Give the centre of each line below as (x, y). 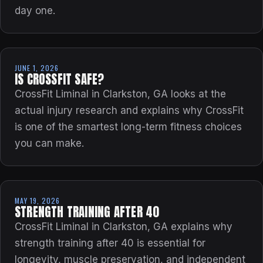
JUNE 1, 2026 (37, 68)
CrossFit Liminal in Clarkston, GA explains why (124, 227)
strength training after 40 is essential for (110, 243)
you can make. (49, 144)
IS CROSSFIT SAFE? (60, 80)
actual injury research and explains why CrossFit (129, 111)
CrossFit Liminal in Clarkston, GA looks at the (120, 94)
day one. (35, 11)
